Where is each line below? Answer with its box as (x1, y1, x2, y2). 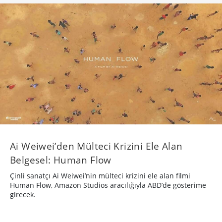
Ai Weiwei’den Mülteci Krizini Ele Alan (10, 139, 183, 153)
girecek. (10, 189, 36, 199)
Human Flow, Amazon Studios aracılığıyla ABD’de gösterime (10, 180, 206, 190)
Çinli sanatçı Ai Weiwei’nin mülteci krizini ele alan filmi (10, 170, 190, 180)
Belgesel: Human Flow (10, 153, 111, 166)
